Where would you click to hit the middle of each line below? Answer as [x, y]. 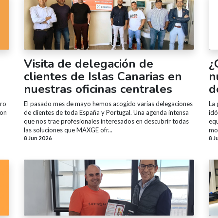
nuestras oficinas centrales [98, 89]
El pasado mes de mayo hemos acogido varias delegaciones [108, 103]
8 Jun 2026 [38, 138]
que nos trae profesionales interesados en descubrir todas [106, 121]
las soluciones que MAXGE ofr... [68, 130]
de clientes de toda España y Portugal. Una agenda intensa [106, 112]
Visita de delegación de [89, 64]
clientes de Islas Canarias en [103, 76]
